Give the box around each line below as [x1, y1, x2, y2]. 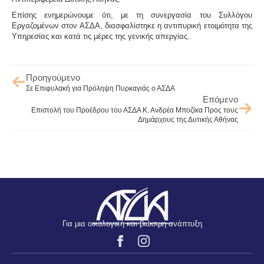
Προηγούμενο [26, 72, 80, 82]
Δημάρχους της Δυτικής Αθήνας [138, 115, 238, 124]
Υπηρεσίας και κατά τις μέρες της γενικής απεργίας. [12, 31, 190, 41]
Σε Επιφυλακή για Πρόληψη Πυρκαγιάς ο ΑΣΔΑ [26, 84, 175, 93]
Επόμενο [203, 94, 238, 104]
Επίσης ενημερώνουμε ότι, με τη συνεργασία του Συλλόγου [12, 10, 252, 19]
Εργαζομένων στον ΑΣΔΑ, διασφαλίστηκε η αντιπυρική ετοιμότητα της [12, 21, 252, 30]
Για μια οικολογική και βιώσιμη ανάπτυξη [62, 219, 202, 229]
